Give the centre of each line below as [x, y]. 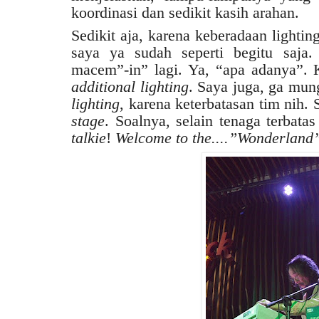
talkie [89, 137]
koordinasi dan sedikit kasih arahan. [185, 12]
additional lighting [130, 86]
